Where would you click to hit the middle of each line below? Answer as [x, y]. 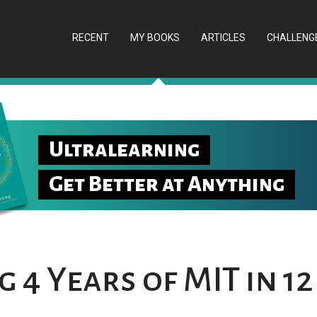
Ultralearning [124, 150]
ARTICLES [223, 38]
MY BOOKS [155, 38]
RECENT [91, 38]
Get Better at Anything [167, 184]
